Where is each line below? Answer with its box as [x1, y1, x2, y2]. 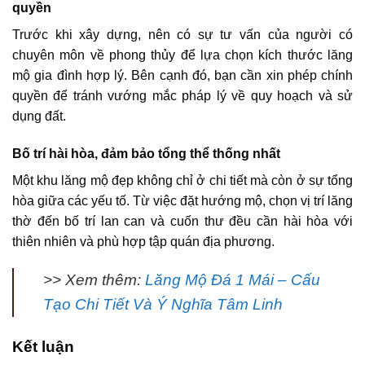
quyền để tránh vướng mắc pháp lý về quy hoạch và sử [12, 88, 353, 103]
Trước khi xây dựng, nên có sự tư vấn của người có [12, 27, 353, 42]
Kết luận [12, 338, 74, 356]
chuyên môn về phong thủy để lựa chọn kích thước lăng [12, 47, 353, 62]
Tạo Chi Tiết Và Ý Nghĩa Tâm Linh [43, 296, 283, 314]
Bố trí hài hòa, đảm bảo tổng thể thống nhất [12, 146, 280, 161]
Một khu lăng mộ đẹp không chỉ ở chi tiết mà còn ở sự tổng [12, 173, 353, 187]
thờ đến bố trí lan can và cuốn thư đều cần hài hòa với [12, 213, 353, 228]
